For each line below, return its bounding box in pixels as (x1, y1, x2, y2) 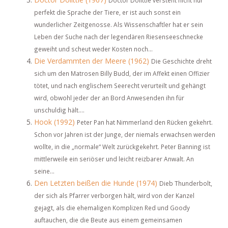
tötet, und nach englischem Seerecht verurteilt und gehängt (34, 81, 206, 90)
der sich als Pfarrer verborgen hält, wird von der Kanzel (34, 191, 194, 199)
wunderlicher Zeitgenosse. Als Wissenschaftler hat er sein (34, 20, 203, 28)
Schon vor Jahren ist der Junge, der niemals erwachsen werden (34, 130, 215, 138)
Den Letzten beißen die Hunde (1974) (34, 178, 157, 188)
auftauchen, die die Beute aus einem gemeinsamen (34, 216, 182, 224)
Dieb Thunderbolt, (159, 179, 212, 187)
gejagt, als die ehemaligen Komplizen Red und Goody (34, 204, 190, 212)
